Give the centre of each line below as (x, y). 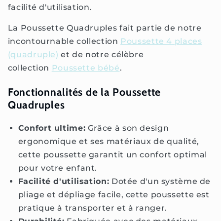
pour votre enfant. (58, 168)
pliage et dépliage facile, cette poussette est (114, 194)
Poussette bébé (86, 68)
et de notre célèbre (101, 55)
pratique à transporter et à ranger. (92, 208)
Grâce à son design (127, 128)
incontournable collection (64, 41)
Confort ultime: (52, 128)
